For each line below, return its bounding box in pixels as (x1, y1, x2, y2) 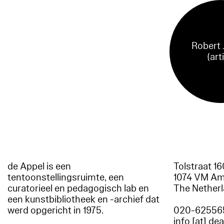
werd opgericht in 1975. (7, 203, 103, 217)
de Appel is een (7, 159, 71, 173)
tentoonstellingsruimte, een (7, 170, 124, 184)
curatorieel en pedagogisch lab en (7, 181, 149, 195)
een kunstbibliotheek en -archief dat (7, 192, 159, 206)
